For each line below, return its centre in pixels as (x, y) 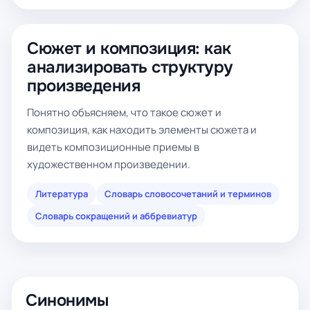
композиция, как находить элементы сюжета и (142, 130)
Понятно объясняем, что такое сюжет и (124, 112)
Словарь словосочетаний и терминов (188, 194)
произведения (84, 86)
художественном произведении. (109, 164)
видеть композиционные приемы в (113, 147)
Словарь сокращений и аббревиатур (116, 216)
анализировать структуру (130, 67)
